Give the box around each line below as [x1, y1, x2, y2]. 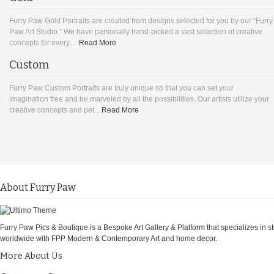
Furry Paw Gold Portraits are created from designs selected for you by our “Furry [9, 16, 273, 25]
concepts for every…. [9, 38, 79, 47]
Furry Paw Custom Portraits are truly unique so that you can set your [9, 83, 234, 92]
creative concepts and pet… [9, 105, 102, 114]
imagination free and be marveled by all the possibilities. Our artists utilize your [9, 94, 269, 103]
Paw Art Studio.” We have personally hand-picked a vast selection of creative [9, 27, 262, 36]
